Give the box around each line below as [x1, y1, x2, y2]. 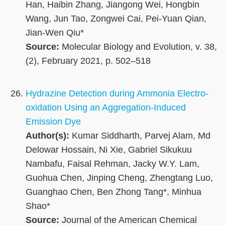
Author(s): [26, 131, 69, 141]
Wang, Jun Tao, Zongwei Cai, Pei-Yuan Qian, [26, 14, 206, 24]
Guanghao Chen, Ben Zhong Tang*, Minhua [26, 187, 201, 197]
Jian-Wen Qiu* [26, 28, 84, 38]
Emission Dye [26, 117, 81, 127]
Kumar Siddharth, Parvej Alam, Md [69, 131, 210, 141]
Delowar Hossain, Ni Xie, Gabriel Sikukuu [26, 145, 192, 155]
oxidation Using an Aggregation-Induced [26, 102, 186, 113]
